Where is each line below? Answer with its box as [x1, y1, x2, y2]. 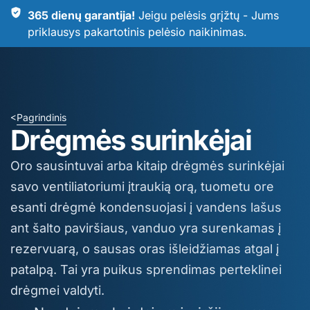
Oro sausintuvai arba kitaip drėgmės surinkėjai [10, 158, 284, 173]
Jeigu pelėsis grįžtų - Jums [135, 8, 279, 22]
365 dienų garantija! [28, 8, 135, 22]
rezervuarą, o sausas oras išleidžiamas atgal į [10, 241, 279, 256]
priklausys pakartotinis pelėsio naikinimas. [28, 25, 247, 39]
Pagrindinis [17, 111, 66, 123]
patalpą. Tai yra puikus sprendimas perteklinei [10, 262, 282, 277]
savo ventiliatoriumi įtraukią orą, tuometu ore [10, 179, 274, 194]
